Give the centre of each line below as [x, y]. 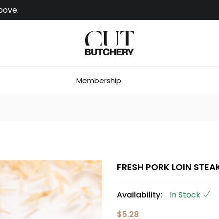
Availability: [140, 195]
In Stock [185, 195]
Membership [99, 80]
